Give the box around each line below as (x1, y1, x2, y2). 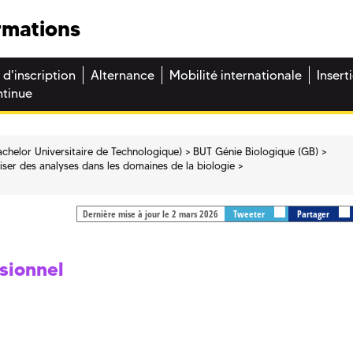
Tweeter (232, 207, 267, 221)
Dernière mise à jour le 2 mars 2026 (82, 207, 218, 221)
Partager (296, 207, 332, 221)
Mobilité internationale (169, 68, 302, 84)
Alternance (91, 68, 154, 84)
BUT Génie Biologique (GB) (193, 144, 319, 158)
